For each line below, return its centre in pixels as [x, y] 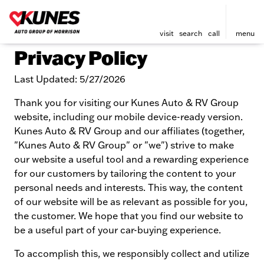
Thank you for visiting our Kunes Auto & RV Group [126, 103]
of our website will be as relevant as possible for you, [131, 202]
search [190, 33]
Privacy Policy [81, 57]
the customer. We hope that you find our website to [129, 216]
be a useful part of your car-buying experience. [118, 230]
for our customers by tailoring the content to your [125, 173]
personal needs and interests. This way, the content [128, 187]
